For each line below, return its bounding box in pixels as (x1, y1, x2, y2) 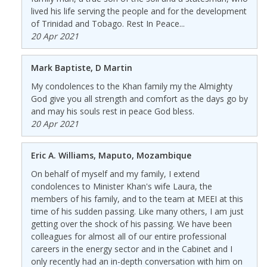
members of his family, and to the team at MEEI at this (30, 193, 243, 204)
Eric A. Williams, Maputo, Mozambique (30, 149, 191, 161)
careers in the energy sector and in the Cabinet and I (30, 243, 232, 254)
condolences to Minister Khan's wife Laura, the (30, 180, 212, 192)
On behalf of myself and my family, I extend (30, 167, 200, 179)
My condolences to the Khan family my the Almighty (30, 80, 232, 92)
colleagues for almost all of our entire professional (30, 230, 226, 242)
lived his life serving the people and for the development (30, 5, 247, 17)
